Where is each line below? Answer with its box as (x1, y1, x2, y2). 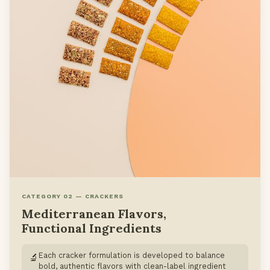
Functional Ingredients (22, 221, 162, 236)
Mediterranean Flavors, (22, 206, 166, 222)
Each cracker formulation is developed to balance (39, 251, 225, 260)
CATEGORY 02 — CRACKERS (22, 193, 124, 200)
